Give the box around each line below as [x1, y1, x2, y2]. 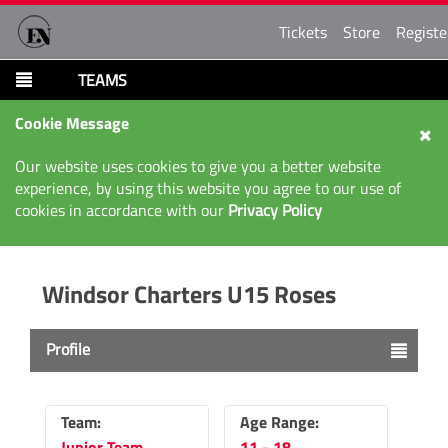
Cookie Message [15, 111, 129, 135]
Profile [46, 337, 90, 361]
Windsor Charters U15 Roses [42, 276, 336, 312]
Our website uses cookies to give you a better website [15, 154, 381, 178]
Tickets [279, 20, 327, 44]
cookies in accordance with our [15, 198, 228, 222]
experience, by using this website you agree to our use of [15, 176, 401, 200]
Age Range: [240, 410, 319, 434]
